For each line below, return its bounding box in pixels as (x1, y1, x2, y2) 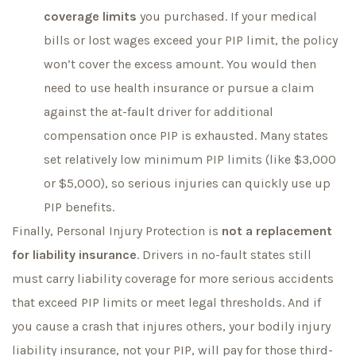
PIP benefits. (44, 199, 114, 215)
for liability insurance (12, 246, 137, 262)
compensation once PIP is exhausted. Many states (44, 127, 328, 143)
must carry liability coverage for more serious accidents (12, 270, 334, 286)
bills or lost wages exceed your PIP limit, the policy (44, 32, 338, 48)
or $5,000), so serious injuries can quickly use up (44, 175, 331, 191)
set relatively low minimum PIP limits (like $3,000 (44, 151, 336, 167)
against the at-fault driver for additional (44, 103, 273, 119)
